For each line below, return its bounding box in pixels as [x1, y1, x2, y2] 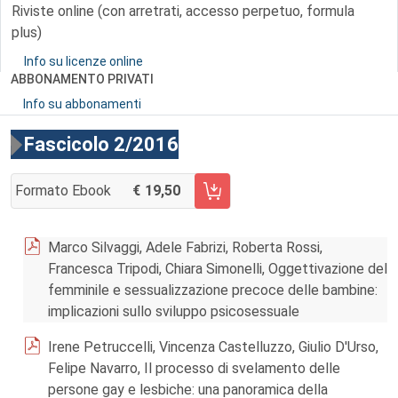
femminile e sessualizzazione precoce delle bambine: [48, 282, 378, 298]
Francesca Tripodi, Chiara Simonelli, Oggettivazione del [48, 260, 387, 277]
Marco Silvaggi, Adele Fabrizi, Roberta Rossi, [48, 239, 322, 256]
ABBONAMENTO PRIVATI [11, 72, 154, 86]
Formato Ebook [15, 182, 111, 199]
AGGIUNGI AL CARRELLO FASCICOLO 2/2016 [11, 191, 293, 209]
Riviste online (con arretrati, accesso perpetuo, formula [12, 3, 354, 20]
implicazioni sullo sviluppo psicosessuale [48, 303, 299, 320]
